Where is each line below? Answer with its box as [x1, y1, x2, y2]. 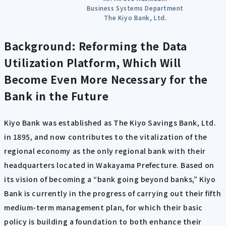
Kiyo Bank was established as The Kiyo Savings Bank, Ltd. [4, 118, 216, 128]
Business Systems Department [86, 3, 184, 12]
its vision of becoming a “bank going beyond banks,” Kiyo [4, 174, 216, 185]
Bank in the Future [4, 88, 109, 103]
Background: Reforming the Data [4, 38, 187, 53]
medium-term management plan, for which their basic [4, 202, 203, 213]
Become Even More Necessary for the [4, 72, 208, 87]
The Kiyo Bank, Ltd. [103, 13, 167, 22]
